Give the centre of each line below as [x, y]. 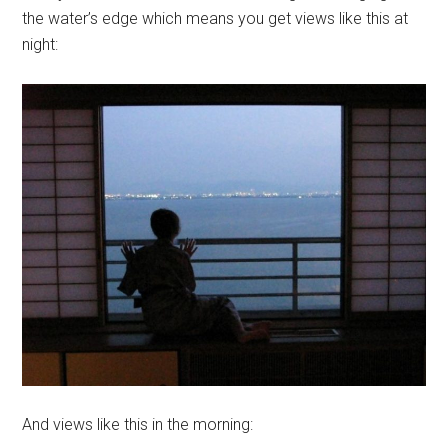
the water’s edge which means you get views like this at [215, 18]
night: [40, 44]
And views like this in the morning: [138, 425]
